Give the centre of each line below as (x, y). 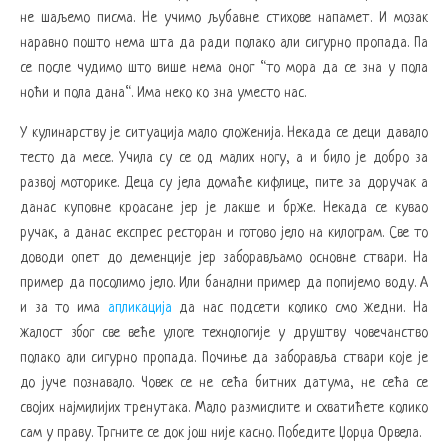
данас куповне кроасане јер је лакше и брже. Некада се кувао (224, 207)
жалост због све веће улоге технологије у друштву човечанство (224, 332)
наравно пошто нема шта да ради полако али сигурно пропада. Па (224, 42)
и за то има (64, 307)
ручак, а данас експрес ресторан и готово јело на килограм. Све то (224, 232)
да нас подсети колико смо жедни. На (304, 307)
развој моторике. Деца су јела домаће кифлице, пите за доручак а (224, 182)
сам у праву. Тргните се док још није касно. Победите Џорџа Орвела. (220, 432)
